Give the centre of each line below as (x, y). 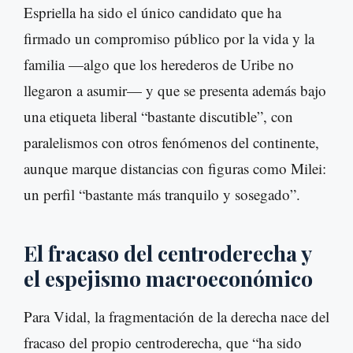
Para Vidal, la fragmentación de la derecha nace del (176, 317)
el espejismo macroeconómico (168, 279)
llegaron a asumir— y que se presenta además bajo (175, 91)
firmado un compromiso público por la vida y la (169, 39)
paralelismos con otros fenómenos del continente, (171, 143)
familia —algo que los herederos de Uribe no (159, 65)
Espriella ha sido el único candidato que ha (152, 13)
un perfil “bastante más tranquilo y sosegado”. (162, 195)
